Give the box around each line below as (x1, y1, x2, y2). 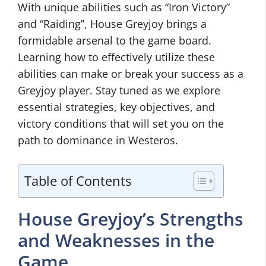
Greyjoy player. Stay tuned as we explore (18, 83, 220, 97)
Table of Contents (24, 172, 131, 189)
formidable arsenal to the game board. (18, 33, 211, 47)
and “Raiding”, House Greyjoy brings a (18, 17, 207, 31)
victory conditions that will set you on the (18, 116, 224, 131)
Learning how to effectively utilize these (18, 50, 215, 64)
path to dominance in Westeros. (18, 133, 178, 147)
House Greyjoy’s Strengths (18, 207, 243, 231)
